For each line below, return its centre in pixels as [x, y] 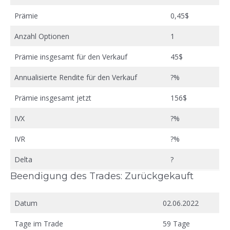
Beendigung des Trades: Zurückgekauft [102, 176]
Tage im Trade [39, 223]
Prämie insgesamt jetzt [53, 98]
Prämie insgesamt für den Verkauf [71, 56]
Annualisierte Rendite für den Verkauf [76, 77]
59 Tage [176, 223]
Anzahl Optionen [42, 36]
